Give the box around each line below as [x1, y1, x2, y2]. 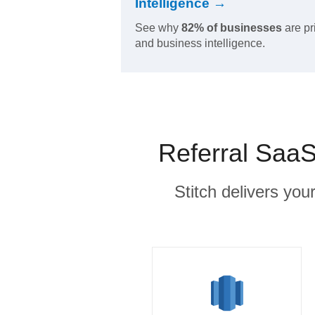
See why [135, 22, 181, 34]
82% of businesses [181, 22, 282, 34]
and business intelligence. [135, 37, 265, 49]
